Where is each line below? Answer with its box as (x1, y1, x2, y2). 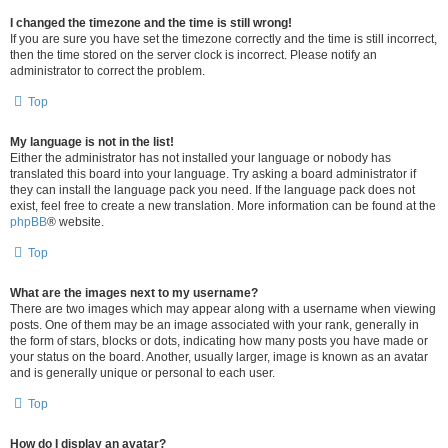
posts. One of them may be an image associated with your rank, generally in (10, 318, 419, 332)
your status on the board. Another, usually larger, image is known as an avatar (10, 350, 428, 364)
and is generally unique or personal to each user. (10, 366, 275, 380)
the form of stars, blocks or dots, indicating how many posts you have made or (10, 334, 428, 348)
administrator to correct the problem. (10, 64, 205, 78)
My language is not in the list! (10, 135, 174, 149)
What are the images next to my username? (10, 286, 258, 300)
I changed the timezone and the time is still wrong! (10, 16, 292, 30)
